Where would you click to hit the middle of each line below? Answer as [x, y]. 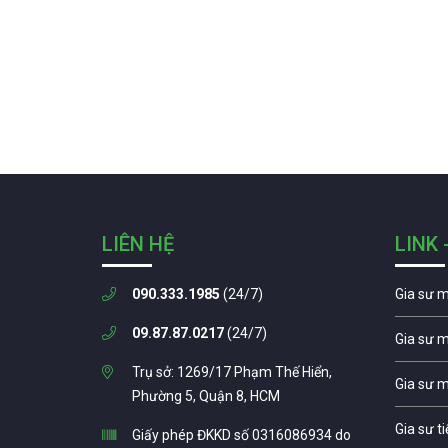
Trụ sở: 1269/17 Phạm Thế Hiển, [232, 371]
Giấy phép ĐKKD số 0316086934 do [241, 434]
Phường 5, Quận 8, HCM [206, 395]
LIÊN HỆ [138, 243]
